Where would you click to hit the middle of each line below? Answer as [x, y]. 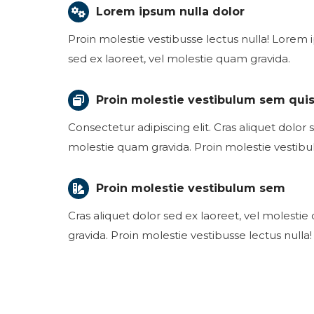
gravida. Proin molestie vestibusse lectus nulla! [190, 235]
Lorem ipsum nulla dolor [170, 12]
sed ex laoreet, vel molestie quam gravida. [179, 59]
